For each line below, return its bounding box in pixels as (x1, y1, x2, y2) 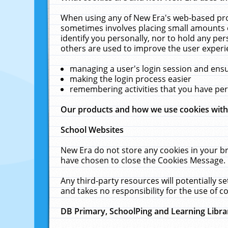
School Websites (61, 124, 124, 135)
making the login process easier (70, 73, 192, 84)
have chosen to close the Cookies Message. (61, 155, 226, 166)
